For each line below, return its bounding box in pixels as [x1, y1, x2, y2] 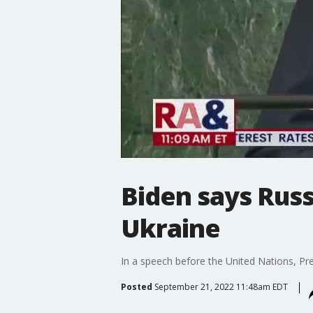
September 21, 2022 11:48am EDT [154, 280, 288, 293]
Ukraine [120, 210, 220, 245]
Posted [120, 280, 152, 293]
